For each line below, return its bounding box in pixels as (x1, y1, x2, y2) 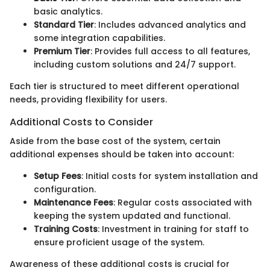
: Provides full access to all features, (90, 45, 250, 58)
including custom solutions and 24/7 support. (34, 58, 236, 71)
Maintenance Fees (34, 196, 113, 209)
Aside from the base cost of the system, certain (10, 135, 221, 148)
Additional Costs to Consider (10, 115, 153, 130)
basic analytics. (34, 5, 102, 18)
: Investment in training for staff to (98, 223, 249, 236)
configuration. (34, 183, 96, 196)
